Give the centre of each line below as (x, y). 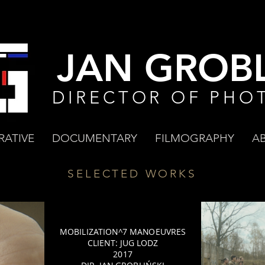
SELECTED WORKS (132, 174)
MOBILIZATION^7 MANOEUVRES (123, 231)
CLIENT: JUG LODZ (123, 243)
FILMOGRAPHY (195, 138)
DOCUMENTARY (95, 138)
